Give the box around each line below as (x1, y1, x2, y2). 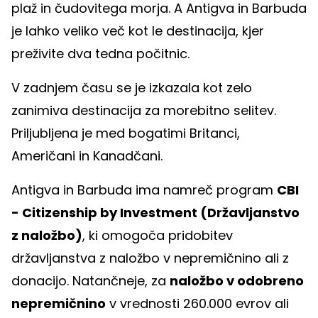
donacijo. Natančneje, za (11, 272, 170, 290)
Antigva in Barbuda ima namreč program (11, 181, 277, 199)
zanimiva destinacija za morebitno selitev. (11, 102, 276, 120)
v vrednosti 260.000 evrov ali (106, 295, 289, 313)
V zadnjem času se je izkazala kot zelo (11, 79, 252, 97)
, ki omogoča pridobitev (82, 226, 233, 245)
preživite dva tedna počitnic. (11, 45, 193, 63)
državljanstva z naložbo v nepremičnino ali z (11, 249, 289, 268)
